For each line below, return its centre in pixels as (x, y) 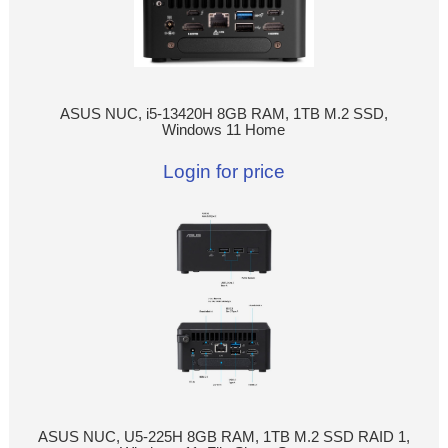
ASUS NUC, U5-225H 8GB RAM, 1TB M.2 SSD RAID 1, (223, 436)
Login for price (224, 172)
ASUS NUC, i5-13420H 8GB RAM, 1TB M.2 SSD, (223, 114)
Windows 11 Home (224, 130)
